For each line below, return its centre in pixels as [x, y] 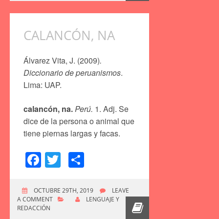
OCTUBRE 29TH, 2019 [63, 190]
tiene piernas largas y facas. [72, 133]
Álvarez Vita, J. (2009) [62, 61]
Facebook [76, 160]
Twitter [84, 160]
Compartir [119, 160]
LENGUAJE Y [103, 199]
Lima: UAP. [43, 85]
